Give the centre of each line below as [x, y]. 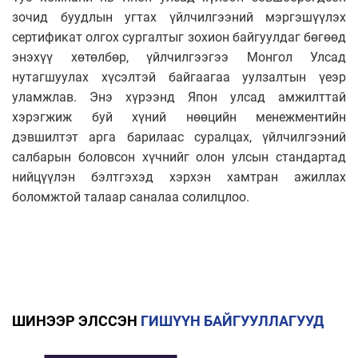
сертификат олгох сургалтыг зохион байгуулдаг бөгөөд [179, 37]
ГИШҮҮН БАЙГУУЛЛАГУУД [232, 320]
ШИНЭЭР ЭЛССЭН [76, 320]
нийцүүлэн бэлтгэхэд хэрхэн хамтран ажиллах [179, 177]
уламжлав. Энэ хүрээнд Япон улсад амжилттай [179, 97]
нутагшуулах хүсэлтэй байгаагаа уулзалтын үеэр [179, 77]
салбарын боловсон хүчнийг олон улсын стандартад [179, 157]
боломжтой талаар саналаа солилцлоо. [131, 197]
